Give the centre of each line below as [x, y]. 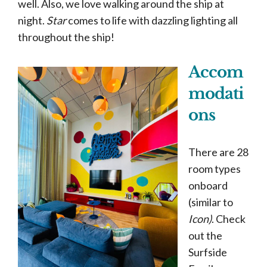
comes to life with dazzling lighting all [152, 20]
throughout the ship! [67, 37]
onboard [208, 185]
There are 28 [218, 152]
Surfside [208, 252]
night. [32, 20]
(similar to [211, 202]
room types [215, 169]
